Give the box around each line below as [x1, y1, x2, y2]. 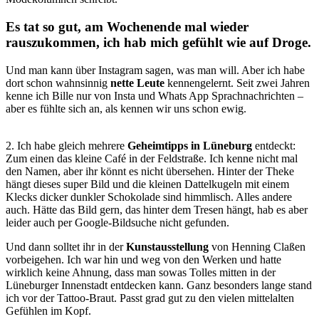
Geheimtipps [127, 139, 188, 152]
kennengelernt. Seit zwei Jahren [164, 76, 310, 89]
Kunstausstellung [126, 240, 209, 253]
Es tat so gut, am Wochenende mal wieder [6, 19, 249, 35]
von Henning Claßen [209, 240, 305, 253]
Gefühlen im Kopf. [6, 304, 91, 317]
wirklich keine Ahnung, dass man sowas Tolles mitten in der [6, 266, 276, 278]
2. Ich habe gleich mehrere [6, 139, 127, 152]
